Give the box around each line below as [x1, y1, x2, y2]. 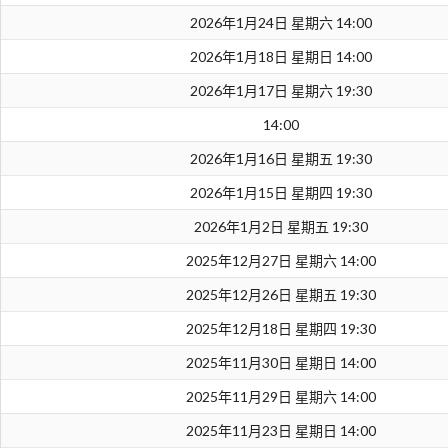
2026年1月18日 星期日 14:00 [189, 48, 372, 66]
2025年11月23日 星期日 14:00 [185, 422, 376, 440]
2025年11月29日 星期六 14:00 [185, 388, 376, 406]
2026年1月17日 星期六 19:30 [189, 82, 372, 100]
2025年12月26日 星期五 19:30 [185, 286, 376, 304]
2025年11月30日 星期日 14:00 [185, 354, 376, 372]
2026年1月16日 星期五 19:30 [189, 150, 372, 168]
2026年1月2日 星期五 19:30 [193, 218, 368, 236]
